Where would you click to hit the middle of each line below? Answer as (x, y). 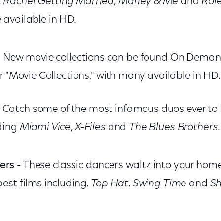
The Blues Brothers (173, 128)
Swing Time (160, 184)
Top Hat (110, 184)
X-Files (90, 128)
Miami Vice (45, 128)
